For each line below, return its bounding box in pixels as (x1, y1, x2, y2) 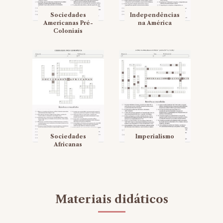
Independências (129, 11, 180, 19)
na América (137, 19, 172, 27)
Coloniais (53, 27, 83, 35)
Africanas (54, 141, 83, 148)
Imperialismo (135, 133, 174, 140)
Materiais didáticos (55, 193, 168, 207)
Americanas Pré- (43, 19, 93, 27)
